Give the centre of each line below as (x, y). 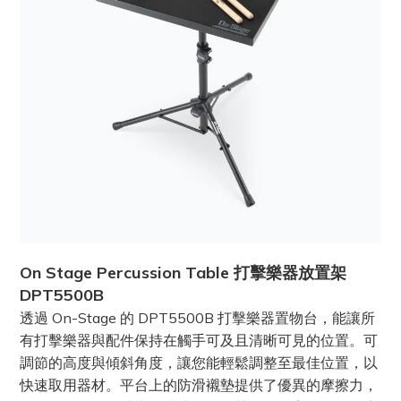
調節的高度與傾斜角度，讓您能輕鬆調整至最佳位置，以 (199, 363)
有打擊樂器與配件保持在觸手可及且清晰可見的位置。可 (199, 341)
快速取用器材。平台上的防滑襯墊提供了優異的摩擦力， (199, 385)
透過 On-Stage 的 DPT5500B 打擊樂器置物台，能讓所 (197, 318)
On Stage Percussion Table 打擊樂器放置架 (183, 273)
